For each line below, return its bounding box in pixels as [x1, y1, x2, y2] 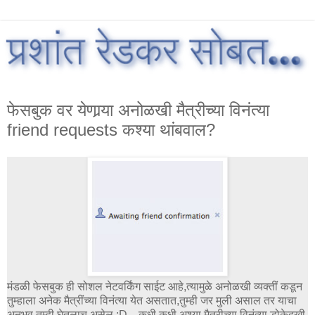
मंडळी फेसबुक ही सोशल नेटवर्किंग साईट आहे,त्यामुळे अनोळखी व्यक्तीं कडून [7, 280, 302, 292]
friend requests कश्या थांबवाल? [7, 120, 215, 139]
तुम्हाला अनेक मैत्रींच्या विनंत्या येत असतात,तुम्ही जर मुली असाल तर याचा [7, 294, 297, 307]
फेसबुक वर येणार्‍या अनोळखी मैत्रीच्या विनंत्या [7, 100, 269, 120]
